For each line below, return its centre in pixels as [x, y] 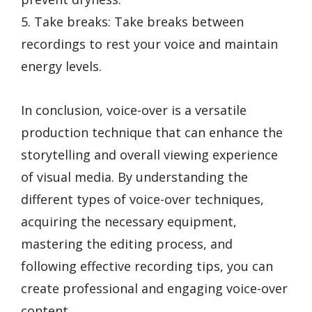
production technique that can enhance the [152, 132]
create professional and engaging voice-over [154, 288]
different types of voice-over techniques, [142, 199]
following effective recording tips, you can [147, 266]
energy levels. [61, 66]
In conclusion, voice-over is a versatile [134, 110]
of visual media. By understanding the [134, 177]
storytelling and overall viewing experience [149, 154]
